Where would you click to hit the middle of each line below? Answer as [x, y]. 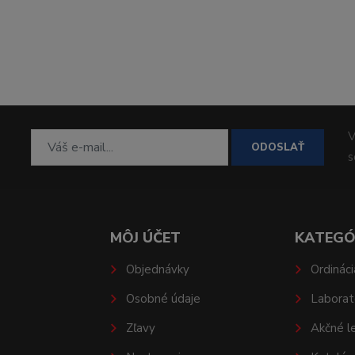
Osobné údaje [163, 298]
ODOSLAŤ [277, 148]
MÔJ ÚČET [145, 237]
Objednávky [157, 269]
